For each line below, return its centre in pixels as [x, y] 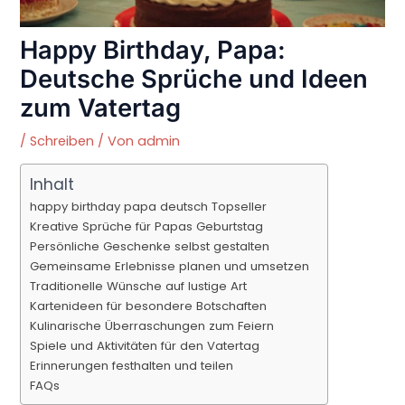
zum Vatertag [101, 108]
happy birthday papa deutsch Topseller [149, 207]
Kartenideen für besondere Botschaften [149, 306]
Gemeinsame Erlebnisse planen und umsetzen [170, 267]
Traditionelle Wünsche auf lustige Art [139, 287]
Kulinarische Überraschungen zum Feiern [152, 326]
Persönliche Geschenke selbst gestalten [150, 247]
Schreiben [62, 141]
